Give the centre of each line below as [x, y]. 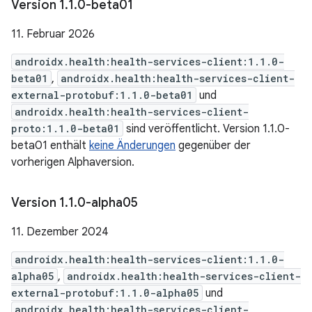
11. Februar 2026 [53, 34]
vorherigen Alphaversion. [73, 162]
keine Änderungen [132, 146]
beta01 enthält [50, 146]
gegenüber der [213, 146]
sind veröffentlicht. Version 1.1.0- [206, 129]
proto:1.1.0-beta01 [65, 128]
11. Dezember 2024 [60, 232]
